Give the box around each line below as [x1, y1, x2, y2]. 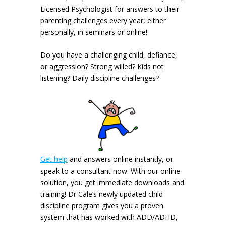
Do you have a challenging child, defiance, [40, 50, 177, 60]
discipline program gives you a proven [40, 201, 163, 211]
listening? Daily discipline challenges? [40, 73, 159, 83]
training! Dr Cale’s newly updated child [40, 189, 163, 199]
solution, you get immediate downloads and [40, 178, 184, 188]
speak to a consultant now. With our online [40, 166, 180, 176]
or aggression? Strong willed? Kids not [40, 62, 164, 72]
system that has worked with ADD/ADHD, [40, 212, 178, 222]
